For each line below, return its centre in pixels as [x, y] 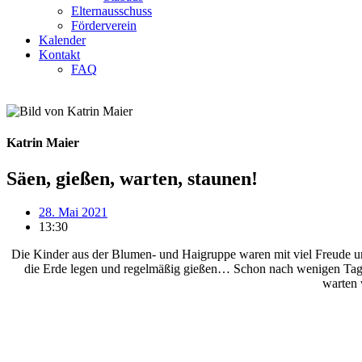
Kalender [62, 40]
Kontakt [59, 55]
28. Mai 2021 [73, 213]
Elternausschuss [112, 11]
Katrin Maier [43, 143]
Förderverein [104, 25]
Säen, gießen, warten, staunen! [132, 178]
